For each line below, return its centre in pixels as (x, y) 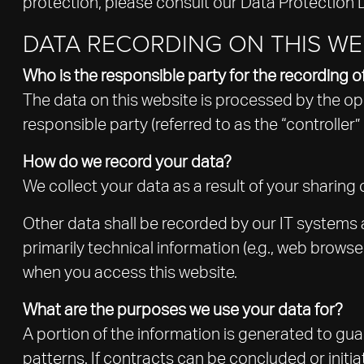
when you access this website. (130, 273)
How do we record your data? (127, 162)
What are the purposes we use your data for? (183, 310)
